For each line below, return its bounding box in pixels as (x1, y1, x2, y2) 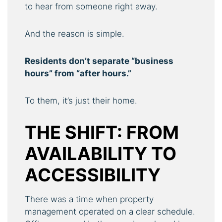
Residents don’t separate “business (25, 55, 173, 66)
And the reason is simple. (25, 28, 124, 39)
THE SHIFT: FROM (25, 121, 179, 143)
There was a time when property (25, 194, 154, 204)
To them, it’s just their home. (25, 95, 137, 106)
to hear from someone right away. (25, 1, 158, 11)
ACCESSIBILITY (25, 164, 161, 186)
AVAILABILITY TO (25, 142, 176, 165)
